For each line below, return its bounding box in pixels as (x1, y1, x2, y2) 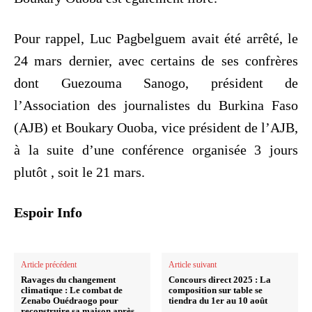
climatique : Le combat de (21, 284, 123, 295)
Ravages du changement (21, 274, 116, 285)
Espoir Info (14, 204, 82, 220)
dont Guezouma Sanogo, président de (14, 75, 298, 91)
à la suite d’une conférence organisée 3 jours (14, 141, 298, 157)
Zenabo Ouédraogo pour (21, 295, 118, 306)
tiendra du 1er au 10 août (169, 295, 268, 306)
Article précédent (21, 259, 77, 270)
